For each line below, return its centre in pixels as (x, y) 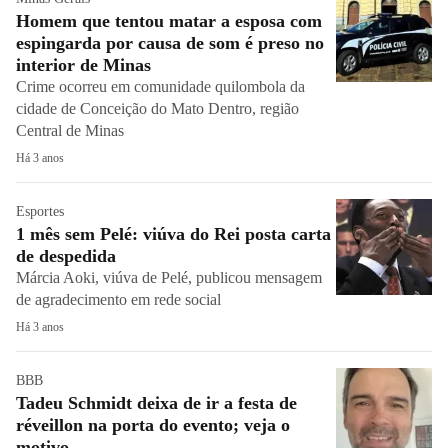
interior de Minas (83, 65)
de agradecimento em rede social (118, 299)
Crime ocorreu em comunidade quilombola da (160, 86)
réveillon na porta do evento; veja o (153, 425)
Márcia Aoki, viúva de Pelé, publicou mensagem (169, 277)
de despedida (66, 256)
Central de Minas (70, 130)
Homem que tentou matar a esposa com (169, 21)
